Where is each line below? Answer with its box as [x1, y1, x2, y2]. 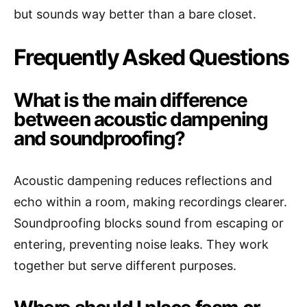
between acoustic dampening [14, 108, 268, 132]
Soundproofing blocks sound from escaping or [14, 216, 284, 231]
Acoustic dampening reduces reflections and [14, 173, 272, 188]
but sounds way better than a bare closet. [14, 7, 256, 22]
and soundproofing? [14, 127, 185, 151]
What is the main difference [14, 88, 247, 112]
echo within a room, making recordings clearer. [14, 195, 287, 210]
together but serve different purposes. [14, 258, 236, 273]
